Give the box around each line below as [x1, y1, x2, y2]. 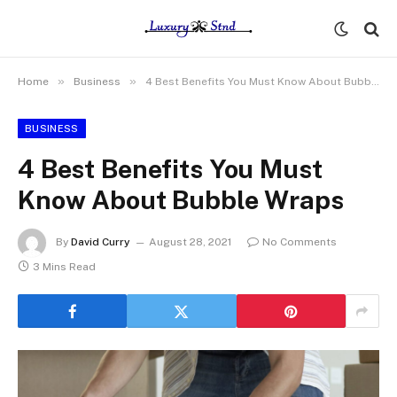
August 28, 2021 [149, 236, 231, 249]
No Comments [262, 236, 337, 249]
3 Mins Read [33, 261, 96, 273]
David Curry [71, 236, 130, 249]
